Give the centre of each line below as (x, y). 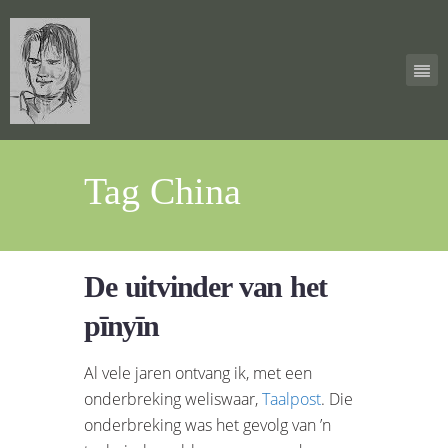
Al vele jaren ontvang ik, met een (198, 372)
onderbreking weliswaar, (173, 398)
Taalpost (291, 398)
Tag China (162, 190)
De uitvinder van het (205, 286)
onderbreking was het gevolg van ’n (207, 424)
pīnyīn (121, 325)
